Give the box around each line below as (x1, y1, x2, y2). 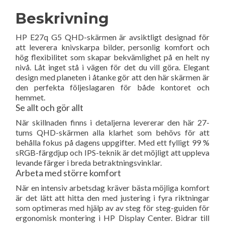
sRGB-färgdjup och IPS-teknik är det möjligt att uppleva (16, 148, 209, 158)
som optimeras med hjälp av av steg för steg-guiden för (16, 203, 209, 213)
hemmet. (16, 92, 45, 102)
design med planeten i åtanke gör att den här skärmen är (16, 72, 209, 82)
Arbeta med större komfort (16, 167, 121, 179)
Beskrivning (16, 10, 109, 28)
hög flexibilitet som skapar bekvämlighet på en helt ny (16, 52, 209, 62)
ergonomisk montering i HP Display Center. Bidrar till (16, 213, 209, 223)
